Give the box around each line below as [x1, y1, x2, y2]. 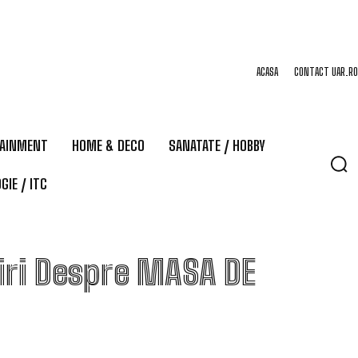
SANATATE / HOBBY [169, 137, 265, 154]
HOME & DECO [72, 137, 145, 154]
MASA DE [137, 253, 256, 292]
